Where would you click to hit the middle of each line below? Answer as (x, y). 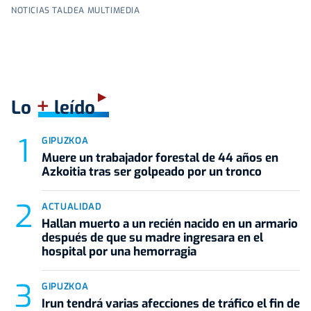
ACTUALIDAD (72, 206)
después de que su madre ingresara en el (152, 237)
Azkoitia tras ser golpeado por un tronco (152, 171)
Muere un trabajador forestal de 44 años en (160, 158)
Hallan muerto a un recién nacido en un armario (170, 224)
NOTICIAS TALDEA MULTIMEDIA (76, 10)
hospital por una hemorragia (119, 251)
